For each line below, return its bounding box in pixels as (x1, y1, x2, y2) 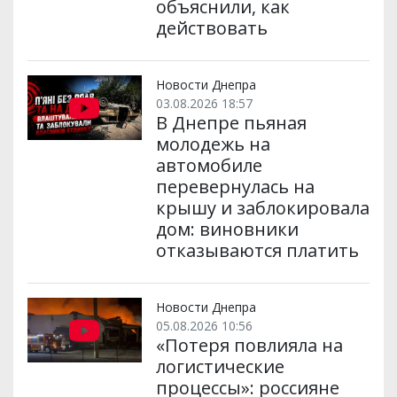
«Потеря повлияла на (155, 333, 343, 358)
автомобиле (155, 153, 262, 178)
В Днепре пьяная (155, 111, 307, 136)
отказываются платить (155, 238, 359, 263)
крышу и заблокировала (155, 196, 370, 221)
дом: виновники (155, 217, 299, 242)
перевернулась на (155, 175, 315, 199)
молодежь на (155, 132, 270, 157)
